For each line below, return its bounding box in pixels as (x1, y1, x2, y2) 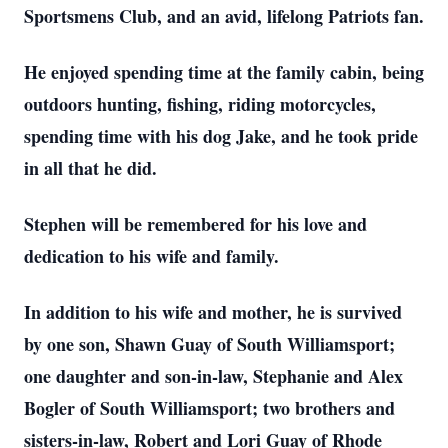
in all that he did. (24, 155, 157, 181)
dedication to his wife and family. (24, 243, 279, 269)
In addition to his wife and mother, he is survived (24, 299, 402, 325)
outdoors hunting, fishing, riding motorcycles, (24, 91, 376, 117)
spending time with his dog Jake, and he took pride (24, 123, 418, 149)
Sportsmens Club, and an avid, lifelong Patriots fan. (24, 3, 424, 29)
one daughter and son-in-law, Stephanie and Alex (24, 363, 403, 389)
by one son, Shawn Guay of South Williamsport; (24, 331, 395, 357)
